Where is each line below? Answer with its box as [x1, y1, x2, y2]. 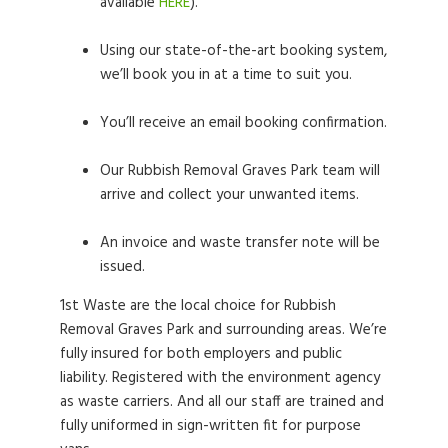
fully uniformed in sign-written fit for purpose [60, 414, 361, 438]
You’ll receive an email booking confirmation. [100, 111, 387, 135]
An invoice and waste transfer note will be [100, 231, 380, 255]
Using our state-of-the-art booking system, [100, 39, 387, 63]
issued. [100, 255, 145, 279]
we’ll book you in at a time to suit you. [100, 63, 352, 87]
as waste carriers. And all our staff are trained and [60, 390, 384, 414]
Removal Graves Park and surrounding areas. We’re [60, 318, 387, 342]
